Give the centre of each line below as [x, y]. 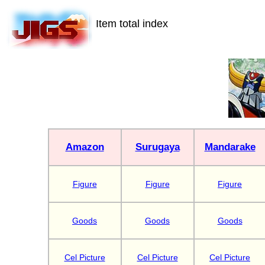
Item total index [132, 23]
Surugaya [157, 147]
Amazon [85, 147]
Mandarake [230, 147]
